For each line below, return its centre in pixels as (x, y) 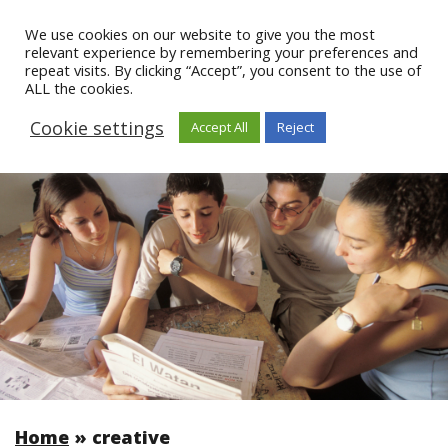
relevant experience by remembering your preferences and (221, 52)
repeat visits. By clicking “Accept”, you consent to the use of (223, 70)
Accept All (219, 127)
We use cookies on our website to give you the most (200, 34)
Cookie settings (97, 127)
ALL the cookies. (79, 88)
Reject (295, 127)
